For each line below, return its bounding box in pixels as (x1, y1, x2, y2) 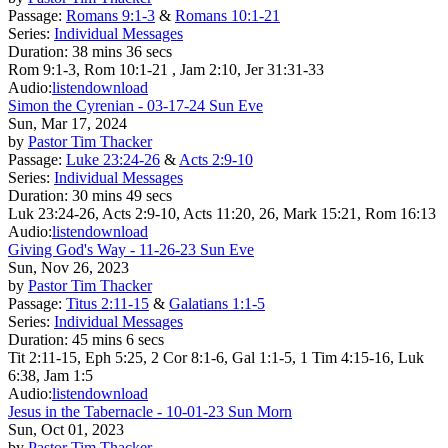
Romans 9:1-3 (66, 6, 155, 24)
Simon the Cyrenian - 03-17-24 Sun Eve (8, 96, 263, 114)
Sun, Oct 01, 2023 (8, 420, 124, 438)
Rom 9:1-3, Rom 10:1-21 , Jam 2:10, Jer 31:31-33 (8, 60, 324, 78)
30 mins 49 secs (72, 186, 172, 204)
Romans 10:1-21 (175, 6, 280, 24)
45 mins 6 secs (72, 330, 164, 348)
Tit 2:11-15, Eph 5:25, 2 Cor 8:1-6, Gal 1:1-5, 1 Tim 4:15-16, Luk (8, 348, 424, 366)
